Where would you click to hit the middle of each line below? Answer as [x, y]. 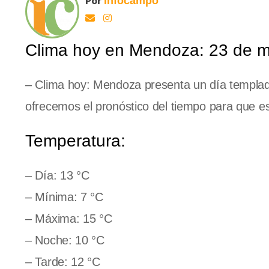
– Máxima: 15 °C [69, 218]
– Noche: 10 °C [65, 240]
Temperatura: [75, 141]
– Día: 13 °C [57, 175]
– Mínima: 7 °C [64, 197]
